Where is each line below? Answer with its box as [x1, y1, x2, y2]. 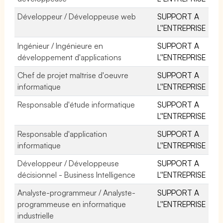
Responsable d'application [17, 128, 108, 139]
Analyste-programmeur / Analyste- [17, 187, 136, 198]
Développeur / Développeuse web [17, 11, 136, 21]
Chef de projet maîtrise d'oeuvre [17, 70, 129, 80]
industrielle [17, 210, 54, 221]
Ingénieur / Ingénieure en [17, 40, 104, 51]
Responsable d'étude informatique [17, 99, 135, 110]
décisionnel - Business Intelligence [17, 169, 136, 180]
